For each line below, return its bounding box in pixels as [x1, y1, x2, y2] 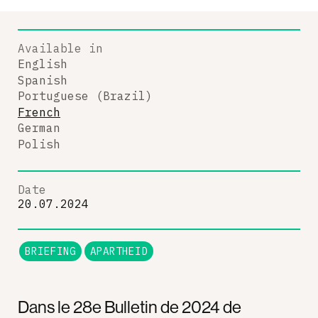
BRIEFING [25, 244, 76, 258]
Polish [18, 136, 60, 151]
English [18, 57, 67, 71]
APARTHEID [90, 244, 148, 258]
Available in [18, 40, 103, 55]
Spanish [18, 72, 67, 87]
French [18, 104, 60, 119]
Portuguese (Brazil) [18, 89, 153, 103]
